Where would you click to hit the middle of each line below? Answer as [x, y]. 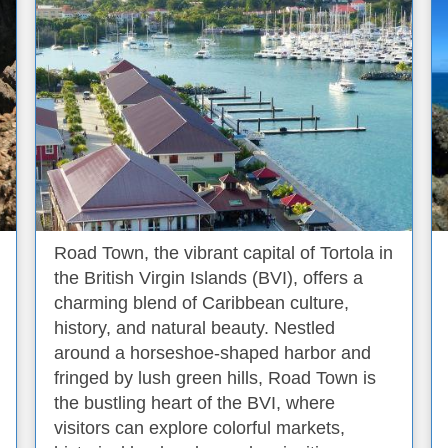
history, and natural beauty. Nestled [194, 328]
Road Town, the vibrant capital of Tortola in [223, 253]
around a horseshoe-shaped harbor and [212, 353]
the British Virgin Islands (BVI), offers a [208, 278]
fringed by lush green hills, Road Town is [215, 378]
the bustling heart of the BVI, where [194, 403]
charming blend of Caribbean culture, [201, 303]
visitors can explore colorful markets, [199, 428]
